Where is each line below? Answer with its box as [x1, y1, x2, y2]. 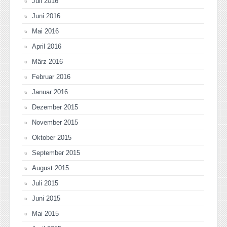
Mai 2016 [32, 27, 59, 35]
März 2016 [32, 58, 63, 66]
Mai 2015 [32, 210, 59, 218]
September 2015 [32, 149, 80, 157]
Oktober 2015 [32, 134, 71, 142]
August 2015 [32, 164, 69, 172]
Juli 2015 [32, 179, 58, 187]
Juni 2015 [32, 195, 60, 203]
